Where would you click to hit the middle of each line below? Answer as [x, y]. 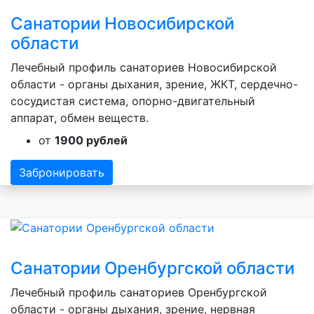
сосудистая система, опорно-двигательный [133, 101]
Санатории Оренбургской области [152, 268]
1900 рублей [91, 140]
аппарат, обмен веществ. [80, 117]
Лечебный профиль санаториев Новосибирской [144, 67]
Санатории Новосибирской [122, 23]
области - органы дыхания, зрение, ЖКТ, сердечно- [154, 84]
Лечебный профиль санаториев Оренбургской [139, 293]
